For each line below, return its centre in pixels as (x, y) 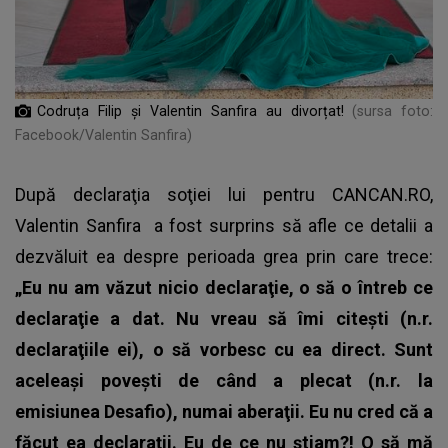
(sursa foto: (392, 110)
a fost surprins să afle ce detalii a (290, 225)
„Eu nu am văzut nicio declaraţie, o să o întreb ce (224, 287)
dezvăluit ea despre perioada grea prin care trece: (224, 256)
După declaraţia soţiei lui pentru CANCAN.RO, (224, 194)
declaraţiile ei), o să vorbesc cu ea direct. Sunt (224, 349)
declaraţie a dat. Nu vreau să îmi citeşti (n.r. (224, 318)
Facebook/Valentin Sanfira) (103, 134)
